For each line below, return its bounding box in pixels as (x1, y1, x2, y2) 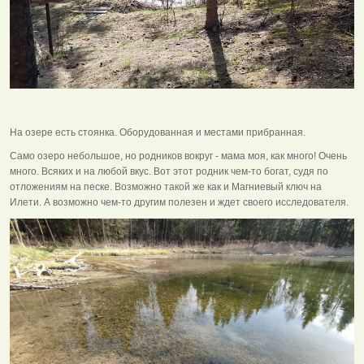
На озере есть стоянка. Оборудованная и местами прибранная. (10, 126, 305, 138)
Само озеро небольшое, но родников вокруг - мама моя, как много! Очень (10, 149, 347, 162)
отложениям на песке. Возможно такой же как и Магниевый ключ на (10, 180, 322, 193)
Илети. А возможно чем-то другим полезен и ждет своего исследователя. (10, 196, 349, 208)
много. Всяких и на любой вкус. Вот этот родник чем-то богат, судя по (10, 165, 328, 177)
